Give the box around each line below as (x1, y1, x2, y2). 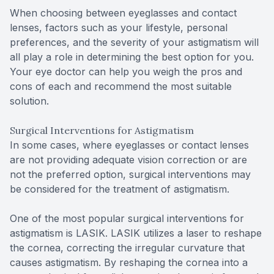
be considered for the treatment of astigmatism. (10, 182, 229, 195)
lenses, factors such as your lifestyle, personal (10, 21, 228, 34)
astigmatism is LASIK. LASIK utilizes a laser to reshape (10, 226, 262, 239)
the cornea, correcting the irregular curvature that (10, 241, 245, 254)
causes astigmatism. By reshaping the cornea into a (10, 256, 248, 268)
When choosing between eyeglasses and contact (10, 6, 237, 19)
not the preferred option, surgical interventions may (10, 168, 251, 180)
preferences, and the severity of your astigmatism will (10, 35, 259, 48)
